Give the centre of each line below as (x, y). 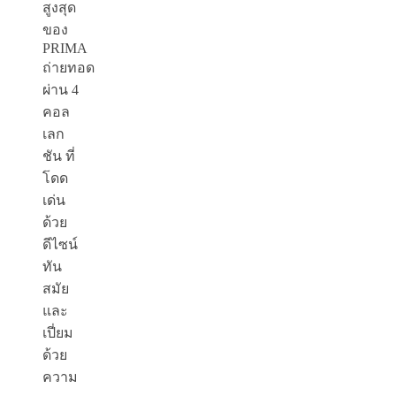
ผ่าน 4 (61, 90)
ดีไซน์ (60, 245)
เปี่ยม (58, 333)
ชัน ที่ (59, 156)
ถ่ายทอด (69, 68)
